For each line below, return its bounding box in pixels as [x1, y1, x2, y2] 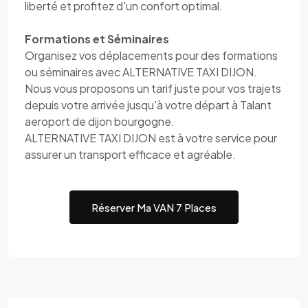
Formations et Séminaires [25, 32, 169, 46]
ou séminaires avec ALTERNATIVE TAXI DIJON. [25, 65, 257, 79]
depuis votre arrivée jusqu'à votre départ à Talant [25, 98, 272, 112]
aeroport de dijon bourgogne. [25, 114, 175, 129]
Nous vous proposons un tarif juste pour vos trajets [25, 81, 281, 96]
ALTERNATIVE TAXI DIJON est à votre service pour [25, 131, 277, 145]
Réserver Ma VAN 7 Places [91, 200, 217, 214]
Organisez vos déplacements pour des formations [25, 48, 278, 63]
